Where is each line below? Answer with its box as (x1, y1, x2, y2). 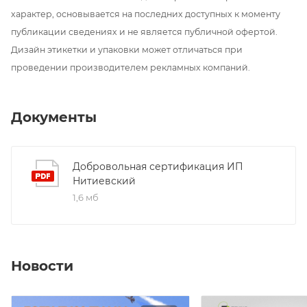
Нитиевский (73, 175, 136, 188)
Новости (11, 258, 73, 275)
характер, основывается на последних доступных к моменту (11, 8, 280, 19)
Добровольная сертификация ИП (73, 160, 243, 173)
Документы (11, 108, 97, 125)
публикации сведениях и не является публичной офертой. (11, 26, 278, 37)
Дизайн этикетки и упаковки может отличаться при (11, 44, 243, 55)
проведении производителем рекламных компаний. (11, 62, 250, 73)
